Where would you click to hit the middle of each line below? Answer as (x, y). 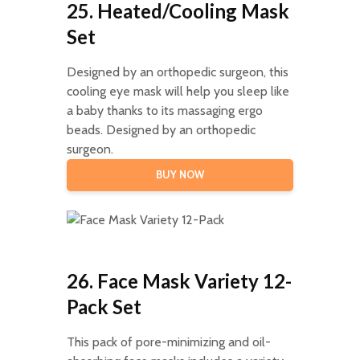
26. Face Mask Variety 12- (179, 280)
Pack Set (104, 306)
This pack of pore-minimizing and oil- (168, 342)
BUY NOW (180, 174)
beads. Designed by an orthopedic (161, 129)
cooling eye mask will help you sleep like (178, 91)
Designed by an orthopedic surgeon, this (177, 72)
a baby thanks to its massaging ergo (164, 110)
